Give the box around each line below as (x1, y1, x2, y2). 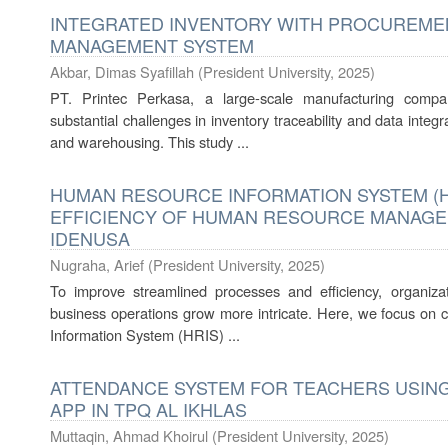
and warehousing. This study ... (50, 131, 249, 152)
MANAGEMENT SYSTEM (50, 32, 254, 58)
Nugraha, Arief (50, 254, 144, 275)
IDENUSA (50, 225, 130, 251)
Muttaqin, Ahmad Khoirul (50, 425, 208, 446)
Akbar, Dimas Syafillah (50, 61, 194, 82)
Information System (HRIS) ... (50, 324, 240, 345)
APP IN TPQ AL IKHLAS (50, 396, 247, 422)
